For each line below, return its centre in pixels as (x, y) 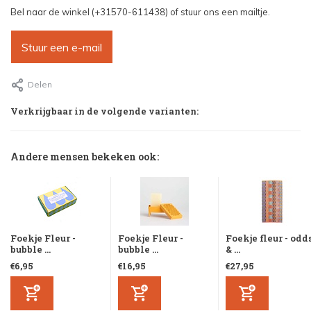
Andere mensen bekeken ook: (85, 157)
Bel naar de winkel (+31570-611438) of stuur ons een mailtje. (140, 12)
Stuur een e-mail (62, 48)
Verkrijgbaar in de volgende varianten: (104, 111)
